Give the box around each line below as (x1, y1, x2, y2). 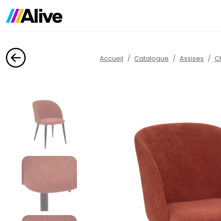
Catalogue (134, 53, 169, 63)
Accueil (100, 53, 123, 63)
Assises (180, 53, 204, 63)
